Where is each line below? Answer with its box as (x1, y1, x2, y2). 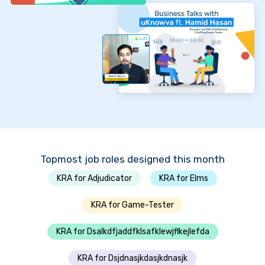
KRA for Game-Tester (91, 199, 174, 210)
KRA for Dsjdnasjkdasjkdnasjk (77, 253, 188, 263)
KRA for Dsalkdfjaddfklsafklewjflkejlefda (56, 226, 209, 237)
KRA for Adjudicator (57, 173, 132, 183)
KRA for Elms (159, 173, 208, 183)
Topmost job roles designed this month (40, 153, 225, 165)
